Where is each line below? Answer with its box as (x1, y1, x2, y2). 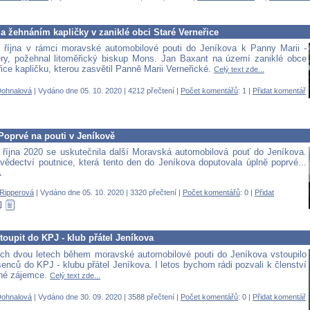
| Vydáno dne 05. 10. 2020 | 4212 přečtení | (32, 86, 181, 95)
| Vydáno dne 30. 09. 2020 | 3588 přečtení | (32, 292, 181, 301)
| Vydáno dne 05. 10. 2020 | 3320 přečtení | (34, 188, 183, 197)
